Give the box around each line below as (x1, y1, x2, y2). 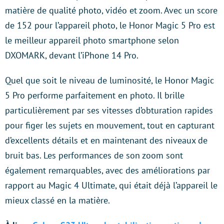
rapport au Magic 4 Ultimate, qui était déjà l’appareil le (5, 179, 217, 191)
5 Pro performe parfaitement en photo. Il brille (5, 89, 184, 101)
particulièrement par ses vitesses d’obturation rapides (5, 104, 213, 116)
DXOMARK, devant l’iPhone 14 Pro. (5, 49, 143, 61)
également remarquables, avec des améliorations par (5, 164, 210, 176)
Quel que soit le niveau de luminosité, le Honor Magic (5, 74, 214, 86)
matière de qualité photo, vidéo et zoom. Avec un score (5, 4, 217, 16)
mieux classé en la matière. (5, 194, 110, 206)
